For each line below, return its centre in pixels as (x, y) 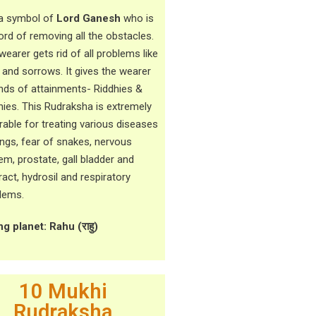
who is (137, 18)
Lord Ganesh (89, 18)
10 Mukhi (63, 292)
